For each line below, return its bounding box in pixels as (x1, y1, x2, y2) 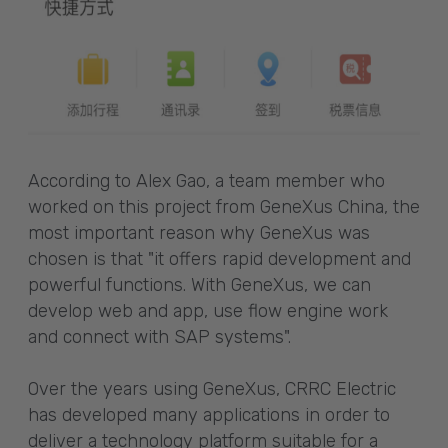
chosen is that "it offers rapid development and (28, 247, 411, 270)
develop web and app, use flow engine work (28, 299, 388, 322)
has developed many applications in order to (28, 403, 390, 426)
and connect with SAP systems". (28, 325, 291, 348)
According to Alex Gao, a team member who (28, 169, 385, 192)
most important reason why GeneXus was (28, 221, 370, 244)
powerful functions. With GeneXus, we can (28, 273, 371, 296)
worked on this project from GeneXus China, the (28, 195, 420, 218)
